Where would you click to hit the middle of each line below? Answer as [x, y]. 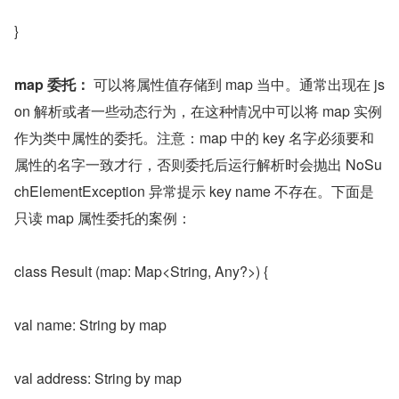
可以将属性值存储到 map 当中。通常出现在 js [237, 84]
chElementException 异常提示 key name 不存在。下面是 [194, 191]
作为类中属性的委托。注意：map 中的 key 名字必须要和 [194, 138]
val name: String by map [90, 325]
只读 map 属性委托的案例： [103, 218]
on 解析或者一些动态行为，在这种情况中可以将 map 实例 [198, 111]
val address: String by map [98, 378]
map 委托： [52, 84]
